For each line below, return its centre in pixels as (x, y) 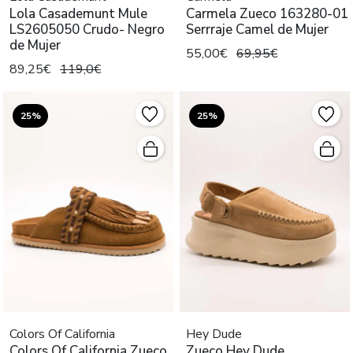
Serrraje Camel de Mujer (257, 29)
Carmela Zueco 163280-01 (267, 13)
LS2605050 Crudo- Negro (87, 29)
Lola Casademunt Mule (78, 13)
